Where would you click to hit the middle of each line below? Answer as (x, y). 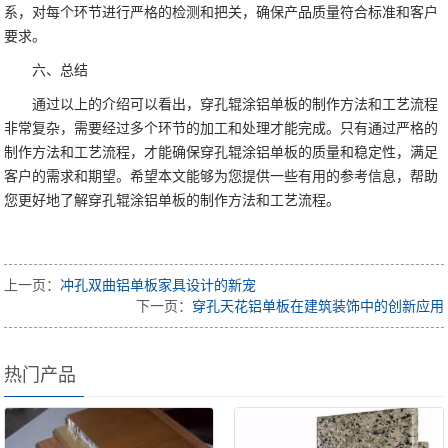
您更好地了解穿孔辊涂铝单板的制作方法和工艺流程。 (172, 201)
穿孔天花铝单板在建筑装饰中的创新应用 (317, 307)
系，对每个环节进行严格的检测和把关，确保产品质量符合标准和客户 (221, 13)
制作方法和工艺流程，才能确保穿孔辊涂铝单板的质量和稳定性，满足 (221, 153)
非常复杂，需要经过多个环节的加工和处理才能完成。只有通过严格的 (221, 129)
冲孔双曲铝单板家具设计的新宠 (158, 286)
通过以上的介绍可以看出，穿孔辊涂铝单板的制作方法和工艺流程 (235, 105)
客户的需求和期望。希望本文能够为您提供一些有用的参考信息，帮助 (221, 177)
